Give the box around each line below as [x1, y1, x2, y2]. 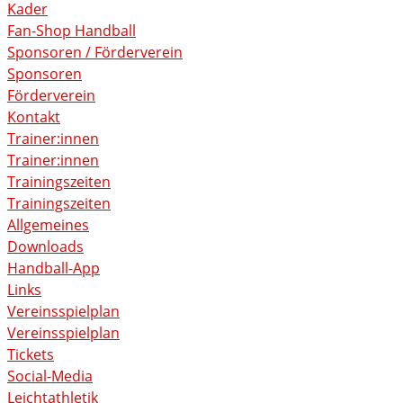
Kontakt [7, 107, 60, 128]
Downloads [7, 237, 84, 257]
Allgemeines [7, 215, 89, 236]
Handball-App [7, 258, 100, 279]
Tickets [7, 345, 54, 365]
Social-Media [7, 366, 93, 387]
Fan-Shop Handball [7, 21, 136, 41]
